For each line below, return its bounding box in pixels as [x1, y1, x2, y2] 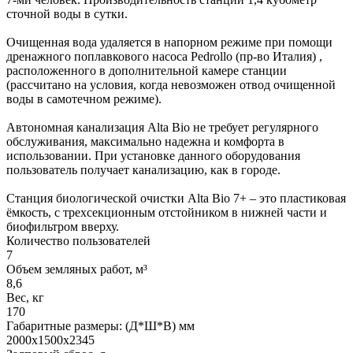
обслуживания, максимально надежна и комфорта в [6, 134, 284, 148]
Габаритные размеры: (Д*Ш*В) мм [6, 318, 195, 333]
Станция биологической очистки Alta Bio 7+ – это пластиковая [6, 191, 346, 205]
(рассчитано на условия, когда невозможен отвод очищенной [6, 77, 336, 91]
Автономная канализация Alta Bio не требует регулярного [6, 120, 318, 134]
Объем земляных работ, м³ [6, 262, 147, 276]
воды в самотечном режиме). [6, 91, 162, 106]
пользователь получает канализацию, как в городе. [6, 162, 281, 176]
